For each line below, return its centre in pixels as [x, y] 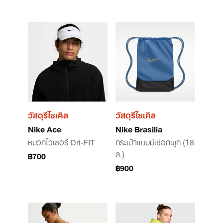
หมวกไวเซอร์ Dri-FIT [61, 141]
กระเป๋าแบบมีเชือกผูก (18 [155, 141]
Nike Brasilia [139, 128]
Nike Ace [45, 128]
